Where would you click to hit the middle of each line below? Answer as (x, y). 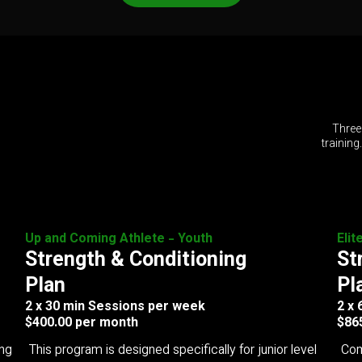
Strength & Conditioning (135, 260)
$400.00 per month (81, 323)
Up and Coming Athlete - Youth (118, 239)
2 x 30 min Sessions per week (115, 307)
